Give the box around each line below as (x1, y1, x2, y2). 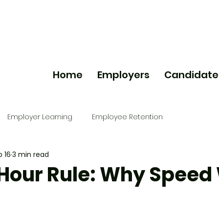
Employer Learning (7, 111, 72, 122)
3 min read (12, 149, 49, 159)
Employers (97, 68, 150, 82)
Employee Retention (92, 111, 163, 122)
